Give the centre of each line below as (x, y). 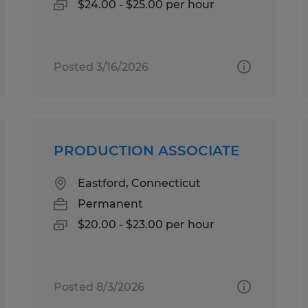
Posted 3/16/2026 (101, 67)
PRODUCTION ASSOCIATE (147, 150)
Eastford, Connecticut (140, 183)
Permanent (111, 203)
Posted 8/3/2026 (99, 287)
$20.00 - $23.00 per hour (146, 224)
